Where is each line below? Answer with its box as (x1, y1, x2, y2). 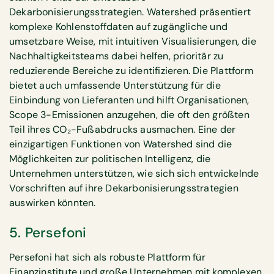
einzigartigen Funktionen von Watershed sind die (9, 138, 232, 151)
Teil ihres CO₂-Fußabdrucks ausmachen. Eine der (9, 123, 236, 136)
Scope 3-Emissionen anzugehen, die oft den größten (9, 108, 250, 122)
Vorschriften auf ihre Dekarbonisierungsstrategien (9, 182, 239, 195)
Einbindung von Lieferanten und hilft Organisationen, (9, 94, 250, 107)
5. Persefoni (9, 223, 87, 242)
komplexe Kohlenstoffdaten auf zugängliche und (9, 20, 228, 34)
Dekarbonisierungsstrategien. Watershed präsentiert (9, 6, 251, 19)
